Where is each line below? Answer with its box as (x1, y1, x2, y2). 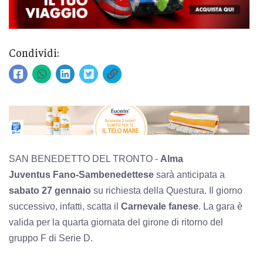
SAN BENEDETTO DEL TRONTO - (9, 154, 160, 164)
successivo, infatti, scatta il (9, 201, 121, 212)
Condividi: (9, 45, 59, 59)
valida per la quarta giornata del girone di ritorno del (9, 217, 223, 228)
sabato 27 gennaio (9, 186, 91, 196)
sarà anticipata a (154, 170, 225, 180)
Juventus (9, 170, 50, 180)
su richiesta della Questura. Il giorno (91, 186, 242, 196)
